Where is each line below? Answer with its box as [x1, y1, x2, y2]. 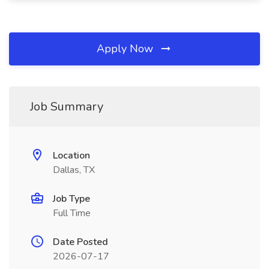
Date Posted [53, 235, 108, 249]
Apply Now [97, 41, 156, 56]
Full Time [53, 207, 91, 220]
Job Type [53, 192, 90, 205]
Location [53, 149, 90, 162]
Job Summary [30, 98, 103, 115]
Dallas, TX [53, 163, 95, 177]
